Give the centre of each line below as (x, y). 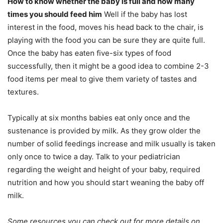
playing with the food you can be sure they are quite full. (106, 40)
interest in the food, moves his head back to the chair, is (106, 27)
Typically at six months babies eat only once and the (99, 118)
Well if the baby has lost (145, 14)
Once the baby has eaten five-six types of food (89, 53)
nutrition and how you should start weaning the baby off (106, 183)
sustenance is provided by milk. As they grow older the (104, 131)
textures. (23, 92)
